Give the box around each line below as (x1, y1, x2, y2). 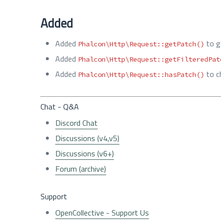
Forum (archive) (55, 162, 106, 175)
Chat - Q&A (40, 100, 79, 112)
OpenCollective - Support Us (55, 206, 149, 219)
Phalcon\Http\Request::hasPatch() (78, 70, 204, 79)
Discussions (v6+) (55, 147, 114, 159)
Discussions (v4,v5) (55, 132, 119, 144)
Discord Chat (55, 116, 98, 129)
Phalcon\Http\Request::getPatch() (78, 39, 204, 48)
